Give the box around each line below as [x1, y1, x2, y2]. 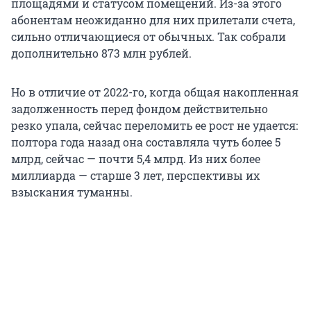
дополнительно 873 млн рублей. [11, 46, 192, 61]
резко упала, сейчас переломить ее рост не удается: [11, 118, 298, 133]
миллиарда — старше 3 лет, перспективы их [11, 168, 260, 183]
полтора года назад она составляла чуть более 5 [11, 135, 280, 150]
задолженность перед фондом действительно [11, 101, 268, 117]
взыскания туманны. [11, 185, 133, 200]
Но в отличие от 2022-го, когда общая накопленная [11, 85, 299, 100]
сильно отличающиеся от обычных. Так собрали [11, 29, 286, 44]
